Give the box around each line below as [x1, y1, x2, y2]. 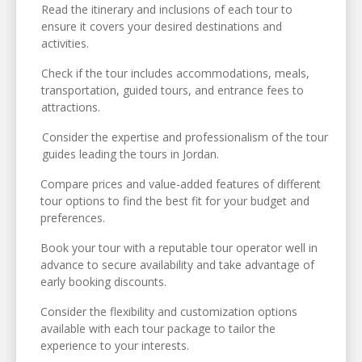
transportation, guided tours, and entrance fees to [40, 82, 304, 99]
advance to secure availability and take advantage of [40, 257, 314, 273]
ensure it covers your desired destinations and [41, 19, 283, 35]
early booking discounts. [40, 274, 166, 290]
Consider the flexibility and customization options [40, 304, 298, 320]
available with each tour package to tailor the [40, 321, 276, 337]
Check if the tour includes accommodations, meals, [40, 65, 309, 82]
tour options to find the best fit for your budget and [40, 193, 310, 209]
